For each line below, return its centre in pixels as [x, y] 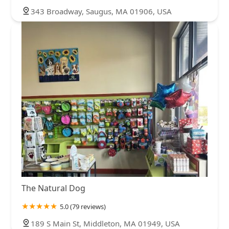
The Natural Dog [53, 188]
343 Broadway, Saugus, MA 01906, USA [101, 12]
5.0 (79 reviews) [83, 206]
